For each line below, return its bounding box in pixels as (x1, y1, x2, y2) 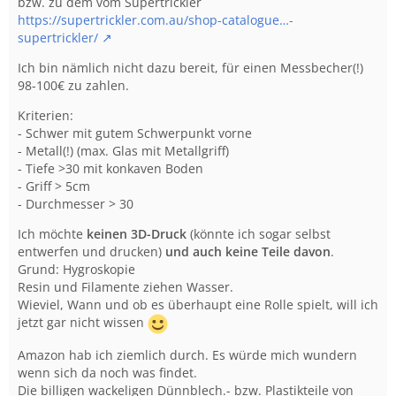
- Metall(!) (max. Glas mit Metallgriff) (18, 142, 229, 159)
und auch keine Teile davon (165, 243, 331, 260)
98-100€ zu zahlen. (18, 77, 129, 94)
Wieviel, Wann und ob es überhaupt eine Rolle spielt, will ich (18, 296, 378, 313)
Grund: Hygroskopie (18, 261, 135, 278)
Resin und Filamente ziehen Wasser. (18, 278, 233, 295)
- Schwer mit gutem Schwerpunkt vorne (18, 125, 252, 141)
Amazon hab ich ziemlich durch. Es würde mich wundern (18, 346, 357, 363)
